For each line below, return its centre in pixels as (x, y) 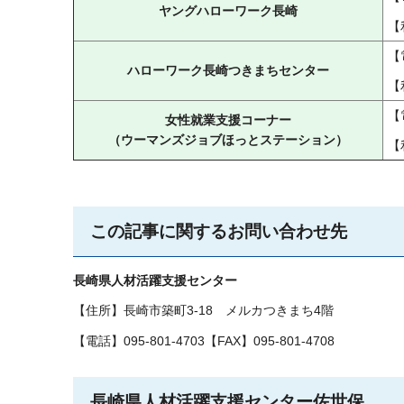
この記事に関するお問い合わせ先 (219, 231)
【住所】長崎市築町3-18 (143, 311)
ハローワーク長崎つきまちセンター (228, 70)
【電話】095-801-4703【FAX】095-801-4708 (204, 340)
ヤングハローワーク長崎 (228, 10)
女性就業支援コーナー (228, 119)
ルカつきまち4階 (286, 311)
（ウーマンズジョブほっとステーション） (228, 139)
